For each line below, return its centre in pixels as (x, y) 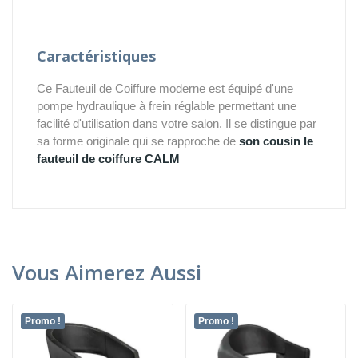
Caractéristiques (96, 56)
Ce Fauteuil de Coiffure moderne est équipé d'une (165, 88)
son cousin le (276, 141)
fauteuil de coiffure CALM (110, 158)
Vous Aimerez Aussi (107, 272)
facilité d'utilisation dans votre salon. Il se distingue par (177, 123)
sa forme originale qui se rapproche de (138, 141)
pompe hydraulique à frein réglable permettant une (167, 105)
